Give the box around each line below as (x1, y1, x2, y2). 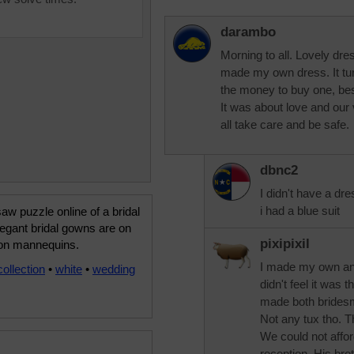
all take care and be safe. (220, 118, 349, 131)
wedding (92, 262, 135, 276)
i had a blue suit (260, 204, 340, 217)
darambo (220, 24, 276, 40)
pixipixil (260, 236, 310, 251)
